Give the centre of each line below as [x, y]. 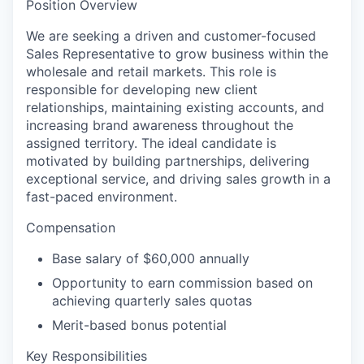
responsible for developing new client [142, 89]
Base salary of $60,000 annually [151, 258]
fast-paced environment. [102, 196]
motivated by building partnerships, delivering [168, 160]
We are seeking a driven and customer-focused [171, 35]
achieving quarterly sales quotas [152, 300]
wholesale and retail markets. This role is [151, 71]
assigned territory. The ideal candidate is [151, 143]
